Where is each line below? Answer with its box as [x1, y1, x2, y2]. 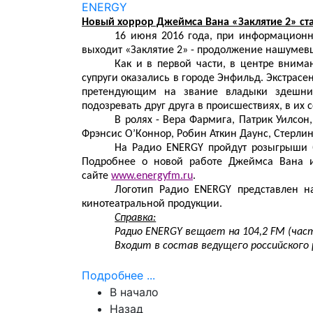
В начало [110, 285, 159, 299]
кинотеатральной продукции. [82, 198, 222, 210]
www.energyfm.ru [111, 170, 193, 182]
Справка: [115, 212, 156, 224]
